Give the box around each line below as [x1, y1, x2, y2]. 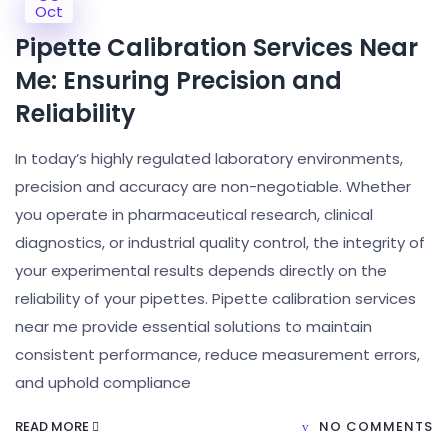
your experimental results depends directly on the [15, 260, 387, 281]
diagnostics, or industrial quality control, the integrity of [15, 232, 425, 253]
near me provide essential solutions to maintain [15, 316, 372, 337]
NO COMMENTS [319, 417, 433, 436]
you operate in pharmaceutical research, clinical [15, 204, 373, 225]
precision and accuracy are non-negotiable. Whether [15, 176, 411, 197]
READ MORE [15, 417, 92, 436]
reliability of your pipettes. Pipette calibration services [15, 288, 416, 309]
